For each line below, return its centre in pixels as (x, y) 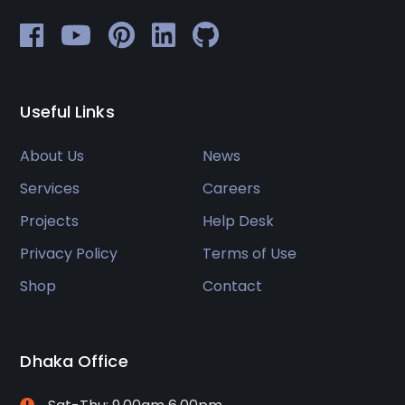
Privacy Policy (69, 253)
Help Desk (238, 221)
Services (50, 188)
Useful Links (67, 111)
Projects (50, 221)
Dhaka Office (74, 361)
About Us (52, 155)
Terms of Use (250, 253)
